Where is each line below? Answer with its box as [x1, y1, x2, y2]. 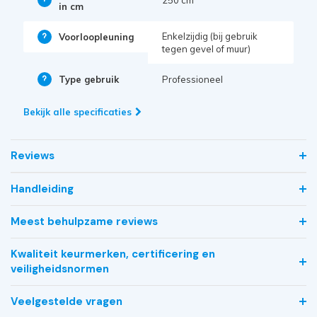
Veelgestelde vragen [10, 294, 122, 309]
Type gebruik [58, 73, 119, 85]
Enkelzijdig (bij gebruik [161, 30, 258, 42]
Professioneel [161, 73, 223, 85]
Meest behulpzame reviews [10, 214, 158, 229]
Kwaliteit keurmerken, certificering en [10, 246, 215, 261]
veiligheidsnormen [10, 261, 109, 276]
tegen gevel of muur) [161, 42, 250, 54]
